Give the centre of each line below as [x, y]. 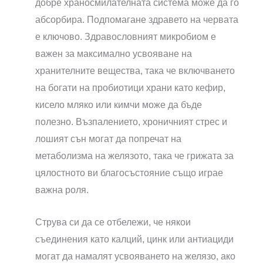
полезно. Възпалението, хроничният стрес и [131, 122]
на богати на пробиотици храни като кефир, [130, 88]
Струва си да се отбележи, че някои [113, 222]
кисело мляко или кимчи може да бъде [119, 105]
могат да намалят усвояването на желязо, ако [135, 257]
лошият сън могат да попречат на [108, 139]
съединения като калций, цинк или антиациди [134, 240]
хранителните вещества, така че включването [135, 71]
